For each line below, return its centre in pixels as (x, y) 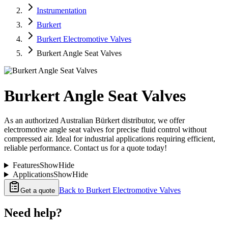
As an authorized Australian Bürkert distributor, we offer (94, 121)
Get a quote (38, 191)
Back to (73, 190)
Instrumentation (62, 11)
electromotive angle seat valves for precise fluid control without (105, 130)
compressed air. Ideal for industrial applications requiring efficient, (110, 139)
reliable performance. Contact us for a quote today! (85, 148)
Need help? (33, 213)
